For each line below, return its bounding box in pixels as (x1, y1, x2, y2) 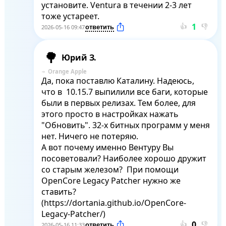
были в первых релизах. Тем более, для (41, 97, 196, 109)
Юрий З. (61, 52, 96, 64)
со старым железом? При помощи (41, 164, 179, 176)
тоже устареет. (41, 11, 99, 22)
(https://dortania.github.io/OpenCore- (41, 197, 186, 209)
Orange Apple (47, 68, 87, 76)
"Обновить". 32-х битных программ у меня (41, 120, 210, 131)
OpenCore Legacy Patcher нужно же (41, 175, 181, 187)
